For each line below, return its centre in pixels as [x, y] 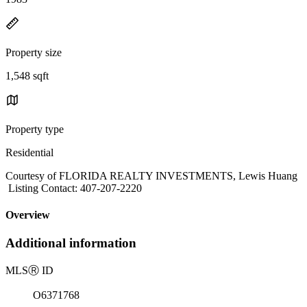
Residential [29, 152]
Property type [35, 129]
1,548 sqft [27, 75]
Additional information [71, 243]
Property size [34, 52]
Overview [28, 215]
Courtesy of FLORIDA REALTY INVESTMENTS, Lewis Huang [151, 175]
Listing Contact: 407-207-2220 [74, 188]
